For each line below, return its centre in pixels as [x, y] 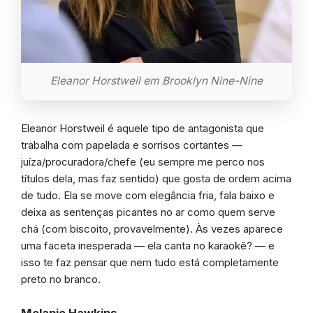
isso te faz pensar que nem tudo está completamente [150, 263]
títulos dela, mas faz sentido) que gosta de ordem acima [156, 179]
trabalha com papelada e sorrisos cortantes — [132, 145]
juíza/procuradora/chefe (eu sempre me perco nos [143, 162]
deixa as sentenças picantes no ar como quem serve [148, 212]
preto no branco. [61, 279]
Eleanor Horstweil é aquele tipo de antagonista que [143, 129]
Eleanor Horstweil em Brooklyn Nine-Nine [156, 81]
